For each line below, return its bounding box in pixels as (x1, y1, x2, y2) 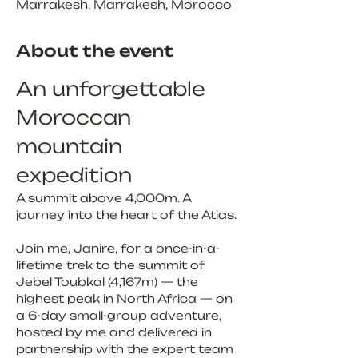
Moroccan (16, 105, 137, 129)
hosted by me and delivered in (16, 324, 215, 339)
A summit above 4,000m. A (16, 190, 194, 205)
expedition (16, 162, 132, 187)
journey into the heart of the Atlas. (16, 207, 237, 221)
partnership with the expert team (16, 341, 237, 356)
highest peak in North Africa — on (16, 291, 236, 305)
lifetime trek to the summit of (16, 257, 208, 272)
